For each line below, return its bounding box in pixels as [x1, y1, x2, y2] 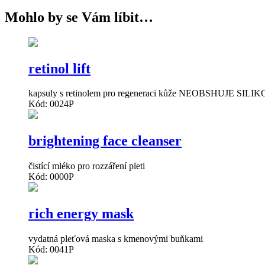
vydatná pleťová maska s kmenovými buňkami [28, 234, 203, 244]
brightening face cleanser [28, 133, 182, 149]
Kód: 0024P [28, 99, 74, 109]
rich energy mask [28, 206, 134, 222]
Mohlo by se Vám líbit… [5, 9, 153, 25]
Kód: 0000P [28, 172, 74, 182]
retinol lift [28, 60, 91, 76]
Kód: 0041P [28, 244, 74, 255]
